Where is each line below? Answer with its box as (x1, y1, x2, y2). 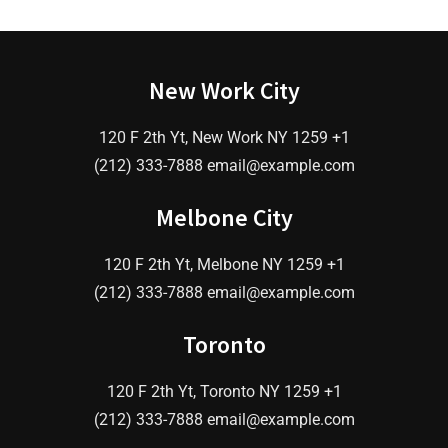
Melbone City (155, 201, 293, 233)
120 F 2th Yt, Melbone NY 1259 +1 (103, 254, 345, 274)
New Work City (148, 74, 300, 106)
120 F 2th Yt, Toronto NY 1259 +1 (106, 381, 342, 401)
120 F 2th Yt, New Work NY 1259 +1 (98, 127, 350, 147)
